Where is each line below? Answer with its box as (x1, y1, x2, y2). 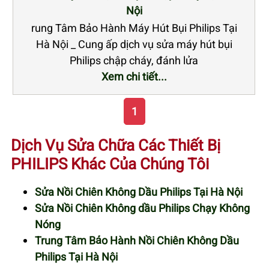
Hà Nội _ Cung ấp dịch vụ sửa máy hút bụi (35, 37, 232, 52)
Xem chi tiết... (101, 69, 167, 84)
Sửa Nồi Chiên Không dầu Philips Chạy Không (35, 201, 250, 216)
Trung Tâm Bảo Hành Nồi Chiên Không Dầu (35, 233, 239, 248)
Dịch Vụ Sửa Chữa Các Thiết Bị (11, 134, 220, 156)
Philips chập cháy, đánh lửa (70, 53, 199, 68)
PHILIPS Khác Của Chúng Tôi (11, 153, 209, 174)
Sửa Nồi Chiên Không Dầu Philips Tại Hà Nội (35, 184, 243, 199)
